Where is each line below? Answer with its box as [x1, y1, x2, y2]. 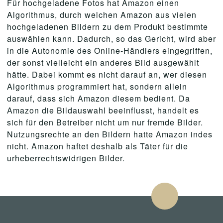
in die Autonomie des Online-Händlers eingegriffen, [7, 45, 213, 56]
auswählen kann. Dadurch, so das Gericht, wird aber [7, 33, 216, 44]
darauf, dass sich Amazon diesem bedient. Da [7, 93, 190, 104]
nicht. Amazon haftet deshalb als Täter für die [7, 140, 188, 152]
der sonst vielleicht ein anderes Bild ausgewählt [7, 57, 199, 68]
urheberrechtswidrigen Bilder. [7, 152, 125, 164]
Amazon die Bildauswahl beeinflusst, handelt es [7, 105, 199, 116]
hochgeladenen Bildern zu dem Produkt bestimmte [7, 21, 208, 32]
